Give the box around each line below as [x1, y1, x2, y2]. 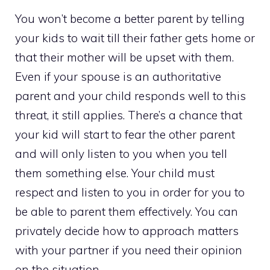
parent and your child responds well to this [15, 89, 246, 104]
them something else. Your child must [15, 166, 215, 181]
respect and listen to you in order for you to [15, 185, 245, 200]
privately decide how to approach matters [15, 224, 239, 239]
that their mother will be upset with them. [15, 50, 234, 65]
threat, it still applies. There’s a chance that [15, 108, 242, 123]
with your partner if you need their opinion [15, 243, 242, 258]
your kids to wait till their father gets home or [15, 31, 255, 46]
